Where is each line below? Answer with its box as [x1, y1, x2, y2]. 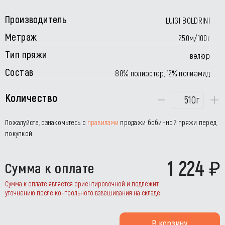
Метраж [5, 31, 37, 43]
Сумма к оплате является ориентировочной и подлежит [5, 179, 159, 188]
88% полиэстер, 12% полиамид [115, 68, 210, 78]
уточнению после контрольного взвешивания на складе [5, 188, 160, 197]
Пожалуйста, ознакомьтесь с [5, 118, 87, 127]
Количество [5, 91, 58, 104]
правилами [87, 118, 119, 127]
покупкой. [5, 129, 34, 138]
